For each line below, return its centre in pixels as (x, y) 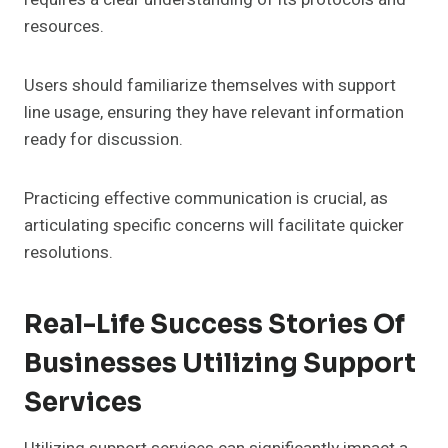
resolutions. (68, 253)
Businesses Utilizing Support (220, 364)
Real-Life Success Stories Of (214, 325)
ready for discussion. (103, 140)
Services (83, 403)
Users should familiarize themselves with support (210, 86)
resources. (64, 27)
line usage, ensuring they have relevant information (214, 113)
